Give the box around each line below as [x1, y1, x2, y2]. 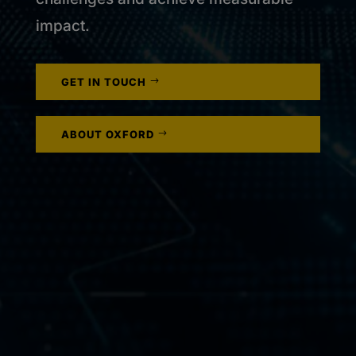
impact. [35, 17, 90, 35]
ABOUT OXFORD [60, 128, 154, 141]
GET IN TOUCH [60, 75, 146, 88]
